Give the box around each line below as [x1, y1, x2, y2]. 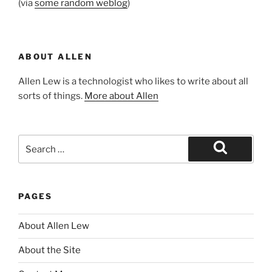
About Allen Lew [18, 220, 89, 232]
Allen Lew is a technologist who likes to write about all [18, 75, 248, 87]
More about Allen [84, 90, 158, 101]
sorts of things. [18, 90, 84, 101]
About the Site [18, 245, 81, 256]
